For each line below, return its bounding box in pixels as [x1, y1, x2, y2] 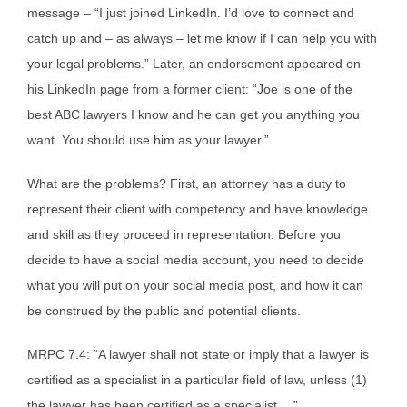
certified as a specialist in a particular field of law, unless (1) [27, 372, 367, 388]
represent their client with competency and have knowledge [27, 202, 368, 217]
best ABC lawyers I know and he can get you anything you [27, 107, 360, 123]
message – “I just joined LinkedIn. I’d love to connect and [27, 5, 354, 21]
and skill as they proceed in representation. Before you [27, 227, 341, 243]
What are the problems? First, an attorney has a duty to [27, 176, 346, 192]
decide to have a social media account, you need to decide [27, 253, 364, 268]
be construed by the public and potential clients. [27, 303, 301, 319]
